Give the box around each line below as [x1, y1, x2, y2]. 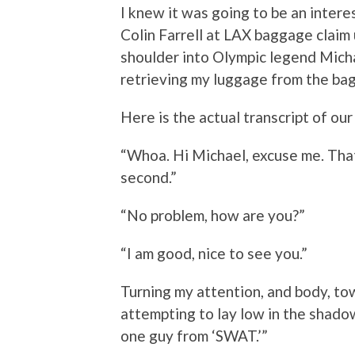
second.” [120, 167, 177, 186]
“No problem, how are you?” [120, 205, 305, 224]
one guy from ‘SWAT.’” [120, 326, 268, 345]
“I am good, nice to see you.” [120, 243, 307, 262]
